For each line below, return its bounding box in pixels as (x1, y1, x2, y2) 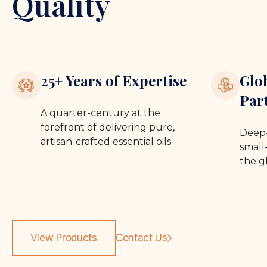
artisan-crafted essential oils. (41, 135, 173, 147)
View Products (30, 231, 97, 244)
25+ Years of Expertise (41, 70, 187, 90)
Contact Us (115, 231, 167, 244)
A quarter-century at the (41, 107, 160, 119)
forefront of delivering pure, (41, 121, 175, 133)
